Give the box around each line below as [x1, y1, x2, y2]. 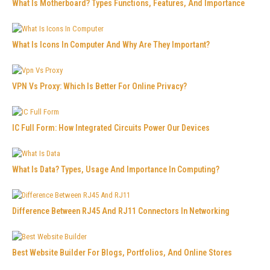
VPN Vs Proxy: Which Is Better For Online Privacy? [12, 81, 187, 91]
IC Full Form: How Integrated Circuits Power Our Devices [12, 122, 210, 133]
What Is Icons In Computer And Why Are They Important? [12, 39, 210, 49]
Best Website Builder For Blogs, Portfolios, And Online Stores [12, 247, 232, 257]
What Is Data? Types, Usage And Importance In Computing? [12, 164, 219, 174]
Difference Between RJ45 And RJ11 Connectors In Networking [12, 206, 230, 216]
